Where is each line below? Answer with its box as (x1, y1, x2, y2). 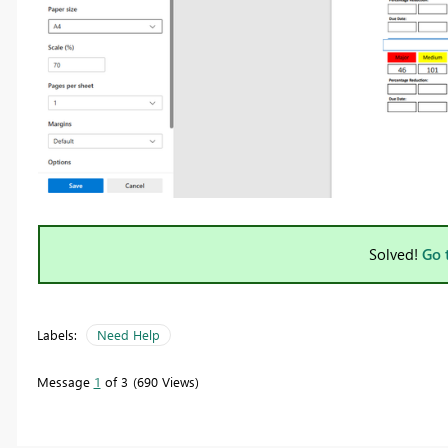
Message (36, 372, 94, 390)
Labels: (36, 325, 77, 343)
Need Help (96, 325, 160, 343)
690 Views (136, 372, 195, 390)
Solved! (369, 243, 422, 264)
